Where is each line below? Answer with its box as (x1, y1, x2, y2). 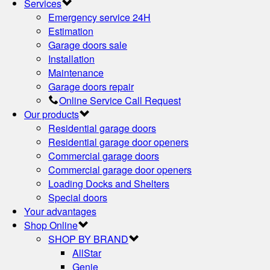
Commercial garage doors (48, 148, 159, 163)
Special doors (48, 190, 107, 204)
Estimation (48, 24, 93, 38)
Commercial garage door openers (48, 162, 192, 177)
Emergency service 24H (48, 10, 151, 24)
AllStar (72, 245, 101, 260)
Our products (24, 107, 79, 121)
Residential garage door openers (48, 134, 189, 149)
